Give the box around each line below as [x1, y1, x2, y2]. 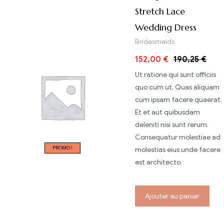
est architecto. [135, 158, 182, 167]
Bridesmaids [135, 37, 174, 46]
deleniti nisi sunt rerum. [135, 120, 208, 129]
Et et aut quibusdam [135, 108, 200, 117]
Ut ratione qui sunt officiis [135, 70, 216, 79]
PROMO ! [52, 144, 72, 151]
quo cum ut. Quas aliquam [135, 83, 219, 92]
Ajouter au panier [144, 191, 199, 200]
